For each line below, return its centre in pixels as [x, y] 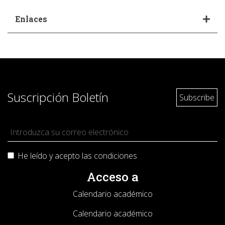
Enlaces [31, 19]
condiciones [116, 156]
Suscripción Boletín [58, 97]
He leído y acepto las [56, 156]
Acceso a [113, 177]
